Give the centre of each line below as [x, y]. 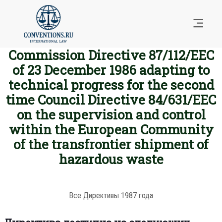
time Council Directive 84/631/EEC [111, 100]
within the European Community [111, 130]
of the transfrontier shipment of [111, 144]
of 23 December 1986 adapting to [111, 70]
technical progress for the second [111, 85]
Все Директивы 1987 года [111, 196]
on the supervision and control [111, 115]
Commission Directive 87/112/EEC [111, 55]
